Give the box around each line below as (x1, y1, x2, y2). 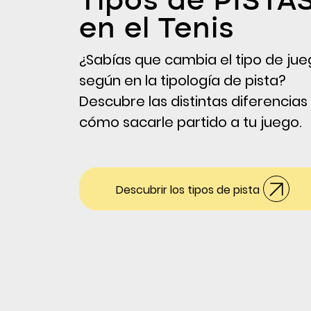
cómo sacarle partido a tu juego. (79, 112, 301, 132)
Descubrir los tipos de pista (116, 181, 260, 198)
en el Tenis (79, 15, 235, 44)
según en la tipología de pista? (79, 70, 286, 90)
